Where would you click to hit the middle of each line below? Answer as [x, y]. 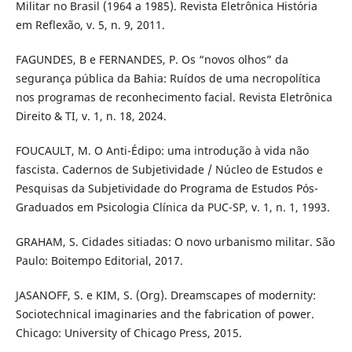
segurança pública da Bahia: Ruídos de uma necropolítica [168, 78]
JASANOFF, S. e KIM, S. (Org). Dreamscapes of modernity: [165, 295]
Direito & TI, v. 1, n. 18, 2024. [91, 115]
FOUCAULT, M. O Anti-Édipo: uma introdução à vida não [162, 150]
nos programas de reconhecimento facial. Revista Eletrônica [174, 97]
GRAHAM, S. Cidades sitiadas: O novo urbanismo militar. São [175, 241]
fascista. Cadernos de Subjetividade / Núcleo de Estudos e [169, 169]
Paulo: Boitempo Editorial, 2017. [99, 260]
